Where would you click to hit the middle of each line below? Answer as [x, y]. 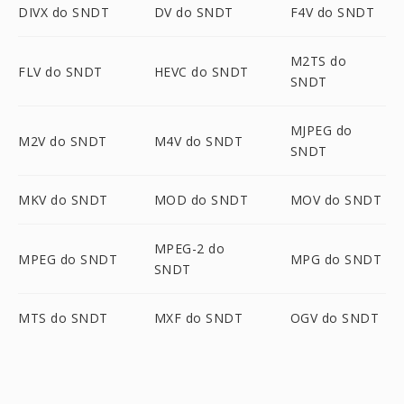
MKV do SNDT [63, 200]
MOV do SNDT [336, 200]
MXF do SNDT [198, 318]
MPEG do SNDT [68, 259]
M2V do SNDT [63, 141]
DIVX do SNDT [64, 12]
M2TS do [318, 61]
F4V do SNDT [332, 12]
